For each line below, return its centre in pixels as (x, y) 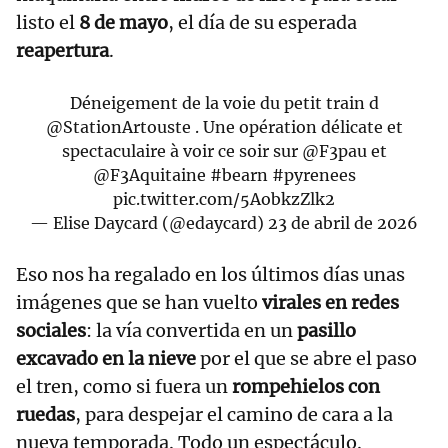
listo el (47, 22)
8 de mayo (123, 22)
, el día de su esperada (262, 22)
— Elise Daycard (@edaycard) (149, 222)
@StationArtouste (118, 126)
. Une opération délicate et (296, 126)
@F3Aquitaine (149, 174)
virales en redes (330, 302)
